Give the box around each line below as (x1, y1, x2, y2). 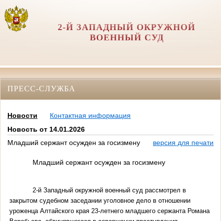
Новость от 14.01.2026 (7, 125, 85, 134)
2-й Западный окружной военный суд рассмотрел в (32, 186, 186, 194)
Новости (7, 111, 37, 120)
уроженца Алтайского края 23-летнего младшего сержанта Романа (9, 207, 210, 215)
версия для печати (153, 139, 214, 147)
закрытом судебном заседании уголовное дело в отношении (9, 196, 190, 204)
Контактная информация (50, 111, 131, 120)
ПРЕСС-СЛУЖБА (7, 84, 75, 93)
